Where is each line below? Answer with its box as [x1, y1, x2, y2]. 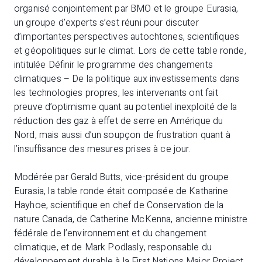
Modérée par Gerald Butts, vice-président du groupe [14, 170, 229, 184]
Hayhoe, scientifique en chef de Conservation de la [14, 198, 224, 212]
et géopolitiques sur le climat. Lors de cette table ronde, [14, 44, 246, 58]
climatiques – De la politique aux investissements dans [14, 72, 240, 86]
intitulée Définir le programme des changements [14, 58, 213, 72]
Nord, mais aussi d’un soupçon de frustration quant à [14, 128, 230, 142]
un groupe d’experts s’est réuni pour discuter [14, 16, 199, 30]
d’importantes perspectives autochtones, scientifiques [14, 30, 239, 44]
